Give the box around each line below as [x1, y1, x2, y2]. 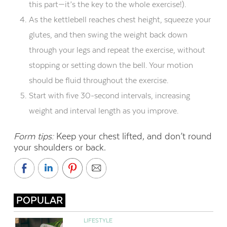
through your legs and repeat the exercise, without [28, 45, 205, 55]
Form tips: [13, 131, 56, 141]
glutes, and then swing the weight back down [28, 29, 187, 40]
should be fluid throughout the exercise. [28, 75, 169, 85]
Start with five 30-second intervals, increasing [28, 90, 190, 100]
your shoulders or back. [13, 142, 106, 153]
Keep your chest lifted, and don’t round [56, 131, 212, 141]
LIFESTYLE [83, 216, 112, 224]
